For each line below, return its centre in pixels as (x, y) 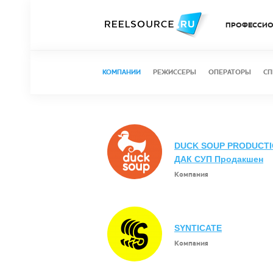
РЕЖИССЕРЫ (175, 72)
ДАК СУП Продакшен (219, 159)
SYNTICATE (198, 228)
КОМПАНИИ (122, 72)
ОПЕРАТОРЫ (230, 72)
